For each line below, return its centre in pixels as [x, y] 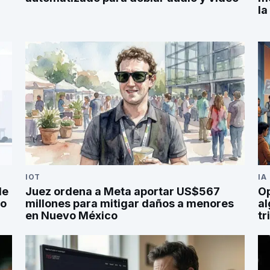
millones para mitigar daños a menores [130, 203]
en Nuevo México [71, 215]
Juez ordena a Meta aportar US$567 [123, 191]
